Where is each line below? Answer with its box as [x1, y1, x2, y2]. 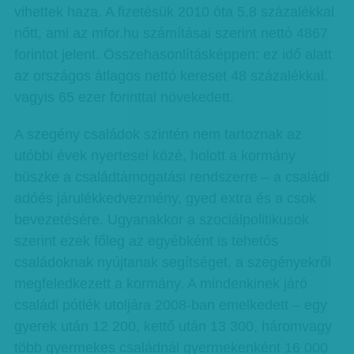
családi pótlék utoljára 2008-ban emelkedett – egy [13, 297, 327, 313]
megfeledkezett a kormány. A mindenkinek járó [13, 276, 307, 292]
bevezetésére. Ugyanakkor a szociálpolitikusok [13, 212, 309, 228]
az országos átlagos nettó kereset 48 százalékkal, [13, 68, 328, 84]
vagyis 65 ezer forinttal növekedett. [13, 89, 234, 105]
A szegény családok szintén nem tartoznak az [13, 126, 302, 142]
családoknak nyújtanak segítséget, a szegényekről [13, 254, 331, 270]
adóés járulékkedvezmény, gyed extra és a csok [13, 190, 316, 206]
